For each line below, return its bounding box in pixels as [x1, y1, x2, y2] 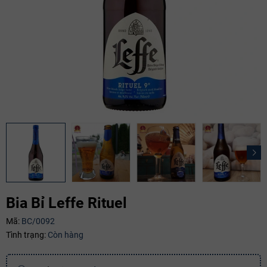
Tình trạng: [6, 229, 46, 240]
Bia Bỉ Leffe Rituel [6, 194, 127, 212]
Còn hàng [48, 229, 83, 240]
